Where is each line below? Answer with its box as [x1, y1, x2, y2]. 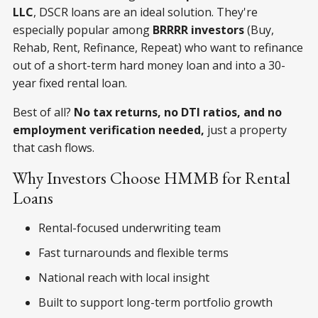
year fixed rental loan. [13, 75, 127, 92]
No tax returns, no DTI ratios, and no [74, 104, 282, 121]
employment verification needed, [13, 122, 207, 138]
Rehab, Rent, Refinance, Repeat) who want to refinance [13, 40, 303, 56]
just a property [207, 122, 287, 138]
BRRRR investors [153, 22, 244, 38]
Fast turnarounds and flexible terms [38, 245, 229, 261]
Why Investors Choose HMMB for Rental [13, 167, 290, 190]
